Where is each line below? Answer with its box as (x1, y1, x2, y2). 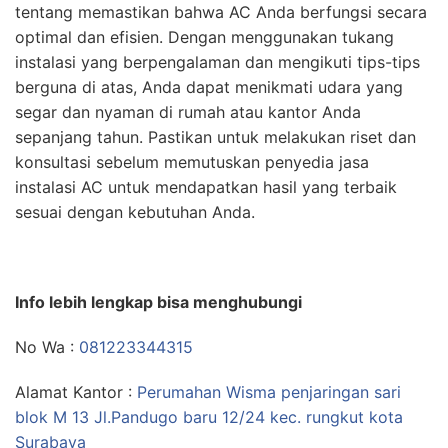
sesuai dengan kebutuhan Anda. (15, 202, 255, 223)
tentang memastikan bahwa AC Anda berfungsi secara (15, 2, 427, 23)
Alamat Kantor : (15, 382, 137, 403)
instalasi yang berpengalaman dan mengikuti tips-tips (15, 52, 420, 73)
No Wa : (15, 337, 79, 358)
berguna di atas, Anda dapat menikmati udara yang (15, 77, 403, 98)
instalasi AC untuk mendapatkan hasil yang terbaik (15, 177, 397, 198)
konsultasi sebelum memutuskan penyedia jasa (15, 152, 369, 173)
